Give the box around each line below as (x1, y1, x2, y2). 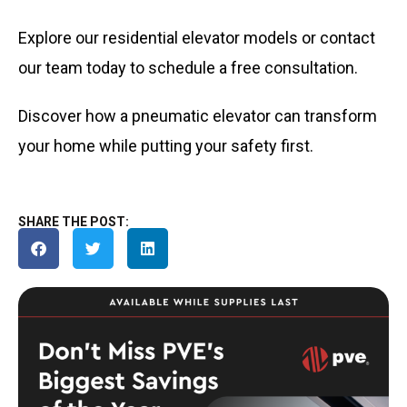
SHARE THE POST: (18, 214, 129, 229)
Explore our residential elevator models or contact (18, 28, 375, 47)
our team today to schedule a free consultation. (18, 58, 362, 77)
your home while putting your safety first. (18, 136, 313, 155)
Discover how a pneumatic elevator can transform (18, 106, 377, 125)
